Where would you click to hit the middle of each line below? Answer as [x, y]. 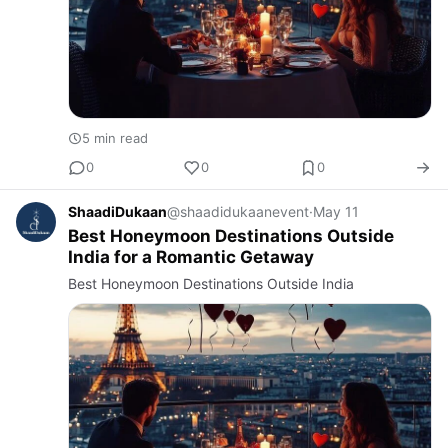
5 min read [115, 137]
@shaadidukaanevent [238, 211]
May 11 [336, 211]
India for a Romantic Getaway [191, 256]
